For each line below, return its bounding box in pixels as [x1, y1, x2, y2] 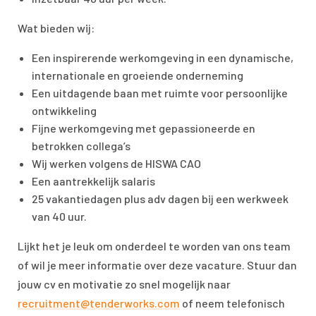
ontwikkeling [32, 104, 97, 117]
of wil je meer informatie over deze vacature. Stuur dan [18, 258, 297, 272]
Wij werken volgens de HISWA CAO [32, 157, 201, 170]
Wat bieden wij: [18, 21, 95, 35]
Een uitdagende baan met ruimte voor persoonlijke [32, 86, 288, 99]
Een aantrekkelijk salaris [32, 174, 155, 188]
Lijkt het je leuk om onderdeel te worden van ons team [18, 239, 291, 253]
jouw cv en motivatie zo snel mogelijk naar [18, 277, 231, 291]
